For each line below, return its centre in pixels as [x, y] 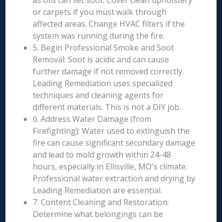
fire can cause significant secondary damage [114, 143]
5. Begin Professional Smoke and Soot [104, 48]
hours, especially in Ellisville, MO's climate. [110, 166]
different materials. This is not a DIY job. [107, 107]
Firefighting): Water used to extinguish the [111, 131]
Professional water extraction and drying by [114, 178]
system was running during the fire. [99, 36]
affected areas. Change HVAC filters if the [109, 24]
